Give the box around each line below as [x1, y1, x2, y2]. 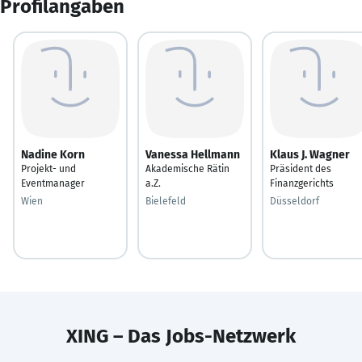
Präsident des [270, 162, 331, 175]
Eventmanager [21, 177, 85, 189]
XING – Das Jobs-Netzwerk [66, 324, 296, 347]
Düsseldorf [270, 195, 319, 207]
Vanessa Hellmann [145, 147, 240, 162]
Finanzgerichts [270, 177, 334, 189]
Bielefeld [145, 195, 186, 207]
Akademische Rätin [145, 162, 229, 175]
